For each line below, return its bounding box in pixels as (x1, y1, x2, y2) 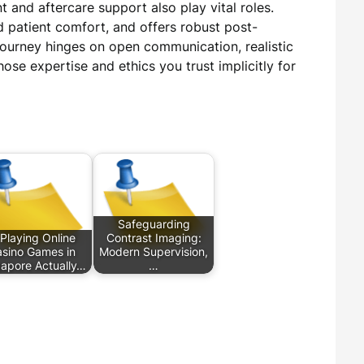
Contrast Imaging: (106, 231, 201, 245)
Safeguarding (117, 217, 190, 232)
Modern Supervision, (99, 245, 208, 259)
